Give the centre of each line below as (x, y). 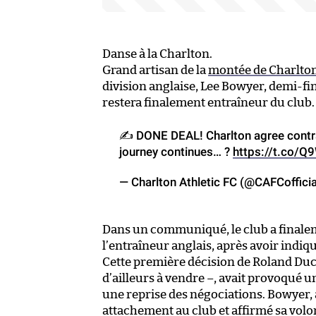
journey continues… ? (176, 152)
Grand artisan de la (155, 71)
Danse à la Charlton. (157, 54)
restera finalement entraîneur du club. (208, 103)
